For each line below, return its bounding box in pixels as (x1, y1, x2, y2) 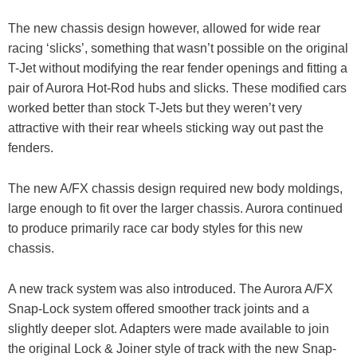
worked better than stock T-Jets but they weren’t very (8, 101, 302, 116)
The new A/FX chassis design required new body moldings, (8, 182, 343, 196)
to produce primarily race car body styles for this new (8, 222, 303, 236)
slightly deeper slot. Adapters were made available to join (8, 321, 329, 335)
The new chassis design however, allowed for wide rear (8, 22, 320, 36)
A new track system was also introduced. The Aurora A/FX (8, 281, 333, 296)
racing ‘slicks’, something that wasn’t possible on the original (8, 41, 348, 56)
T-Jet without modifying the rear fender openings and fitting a (8, 61, 347, 76)
